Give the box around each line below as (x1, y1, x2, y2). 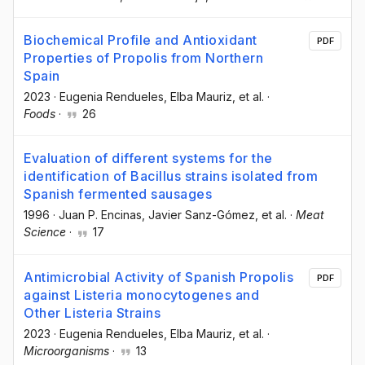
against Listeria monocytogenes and (24, 286, 259, 303)
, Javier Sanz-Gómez (142, 208, 255, 222)
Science (24, 225, 66, 240)
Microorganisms (24, 343, 109, 358)
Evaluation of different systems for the (24, 150, 273, 167)
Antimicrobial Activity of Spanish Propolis (24, 268, 293, 285)
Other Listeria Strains (24, 304, 161, 321)
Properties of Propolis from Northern (24, 50, 263, 67)
